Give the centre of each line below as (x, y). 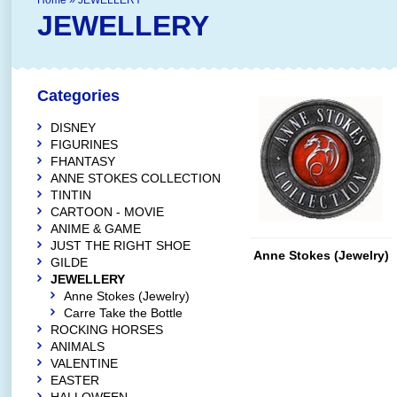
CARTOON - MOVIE (107, 212)
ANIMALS (78, 346)
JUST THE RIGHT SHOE (121, 245)
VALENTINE (84, 363)
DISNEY (73, 128)
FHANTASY (83, 161)
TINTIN (71, 195)
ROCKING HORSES (107, 330)
